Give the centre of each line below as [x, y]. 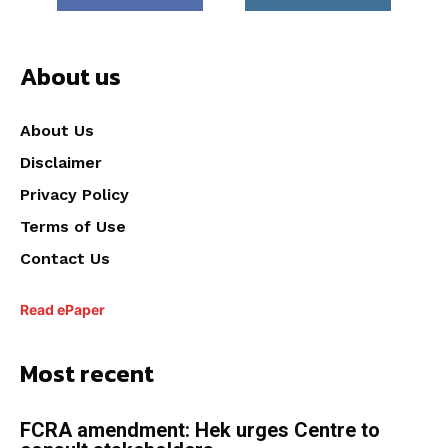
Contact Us [65, 259]
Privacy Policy [74, 195]
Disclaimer [61, 163]
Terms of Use [73, 227]
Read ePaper [62, 310]
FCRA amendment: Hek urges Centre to [200, 430]
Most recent [87, 374]
